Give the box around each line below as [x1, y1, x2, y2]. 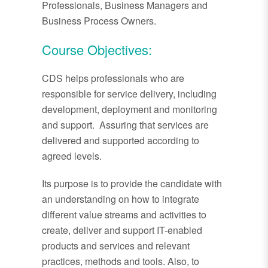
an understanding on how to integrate [42, 192, 199, 206]
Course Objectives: [42, 40, 152, 59]
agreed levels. [42, 149, 102, 163]
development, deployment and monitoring [42, 102, 217, 117]
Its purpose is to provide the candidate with [42, 176, 222, 191]
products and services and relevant [42, 239, 190, 253]
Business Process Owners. [42, 14, 156, 28]
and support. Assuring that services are [42, 118, 209, 132]
